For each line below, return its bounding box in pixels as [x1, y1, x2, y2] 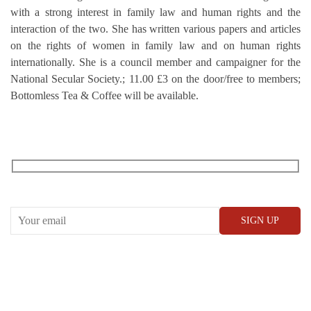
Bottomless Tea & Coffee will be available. [10, 89, 199, 101]
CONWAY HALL [10, 251, 92, 263]
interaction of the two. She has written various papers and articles [10, 22, 301, 35]
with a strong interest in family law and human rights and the [10, 6, 301, 18]
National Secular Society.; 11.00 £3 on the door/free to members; [10, 72, 301, 85]
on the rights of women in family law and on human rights [10, 39, 301, 51]
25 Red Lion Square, [10, 281, 102, 294]
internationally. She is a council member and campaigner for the [10, 56, 301, 68]
